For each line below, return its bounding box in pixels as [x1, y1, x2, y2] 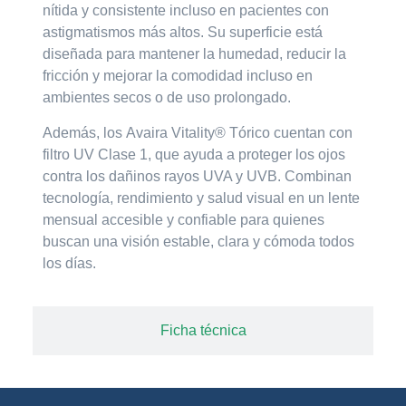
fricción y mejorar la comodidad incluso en [43, 68, 314, 84]
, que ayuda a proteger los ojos [148, 146, 346, 162]
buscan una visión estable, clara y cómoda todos [43, 233, 355, 249]
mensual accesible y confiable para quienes [43, 211, 325, 227]
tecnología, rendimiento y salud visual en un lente [43, 189, 361, 206]
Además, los [43, 124, 127, 140]
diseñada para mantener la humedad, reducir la [43, 46, 347, 63]
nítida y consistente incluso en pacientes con [43, 3, 330, 19]
